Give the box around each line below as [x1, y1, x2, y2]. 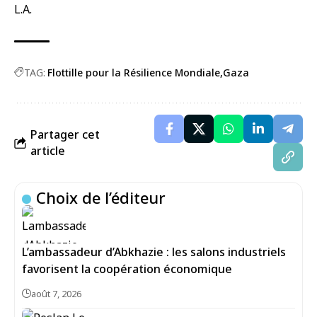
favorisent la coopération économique [22, 261, 232, 277]
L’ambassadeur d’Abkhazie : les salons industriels [22, 244, 286, 260]
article [30, 143, 65, 158]
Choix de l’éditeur [36, 187, 166, 208]
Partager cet [30, 127, 100, 142]
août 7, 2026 [31, 287, 81, 300]
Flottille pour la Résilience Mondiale [47, 66, 220, 79]
